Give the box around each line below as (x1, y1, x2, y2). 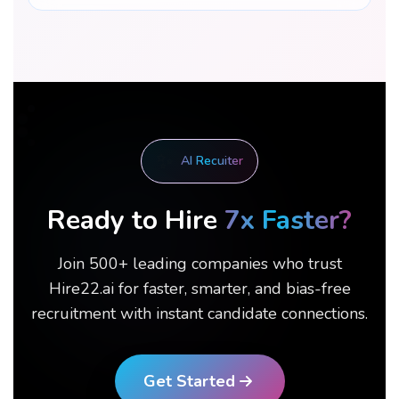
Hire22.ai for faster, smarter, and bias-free (48, 278, 351, 299)
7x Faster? (224, 202, 352, 239)
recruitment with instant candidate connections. (31, 303, 368, 324)
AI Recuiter (181, 152, 243, 169)
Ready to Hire (47, 202, 217, 239)
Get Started (142, 370, 235, 392)
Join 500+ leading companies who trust (57, 253, 342, 274)
